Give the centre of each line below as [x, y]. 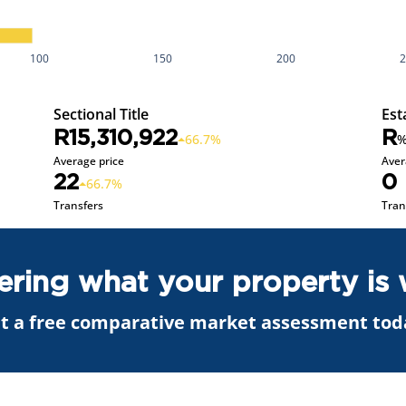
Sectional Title [101, 114]
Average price [88, 161]
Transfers [78, 205]
